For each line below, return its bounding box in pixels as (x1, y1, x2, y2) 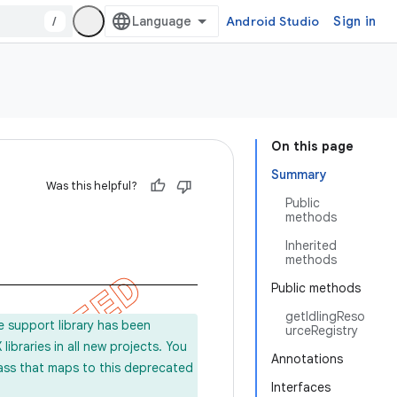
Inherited (285, 237, 337, 253)
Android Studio (225, 13, 320, 29)
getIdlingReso (285, 308, 365, 324)
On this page (271, 138, 354, 154)
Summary (271, 167, 327, 183)
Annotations (271, 351, 343, 367)
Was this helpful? (46, 178, 137, 193)
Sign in (333, 13, 376, 29)
